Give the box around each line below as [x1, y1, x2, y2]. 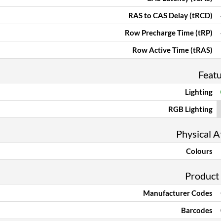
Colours [186, 147, 213, 155]
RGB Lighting [168, 105, 213, 113]
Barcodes [181, 206, 213, 215]
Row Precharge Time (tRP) [125, 28, 213, 37]
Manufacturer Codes [143, 188, 213, 197]
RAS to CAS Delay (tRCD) [128, 11, 213, 20]
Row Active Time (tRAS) [132, 45, 213, 54]
